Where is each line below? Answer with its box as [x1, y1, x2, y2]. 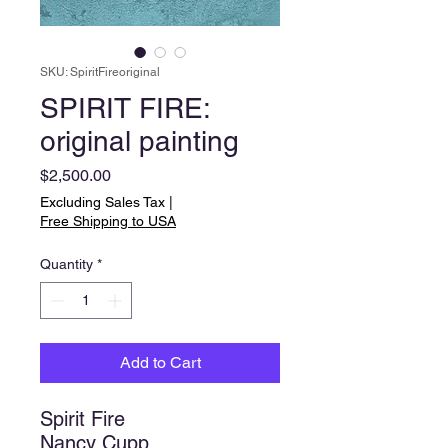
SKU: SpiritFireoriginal [40, 65, 160, 79]
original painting [40, 125, 239, 157]
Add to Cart [119, 353, 201, 372]
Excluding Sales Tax [40, 194, 165, 210]
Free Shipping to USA [40, 213, 176, 229]
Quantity [40, 256, 93, 272]
